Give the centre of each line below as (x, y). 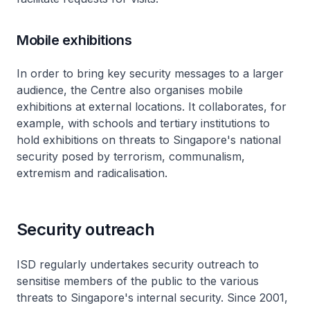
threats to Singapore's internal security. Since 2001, (152, 298)
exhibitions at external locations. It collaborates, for (152, 107)
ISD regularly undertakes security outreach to (138, 264)
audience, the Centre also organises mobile (130, 90)
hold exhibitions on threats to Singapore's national (149, 140)
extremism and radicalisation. (92, 173)
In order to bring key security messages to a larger (150, 73)
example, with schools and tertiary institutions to (143, 123)
